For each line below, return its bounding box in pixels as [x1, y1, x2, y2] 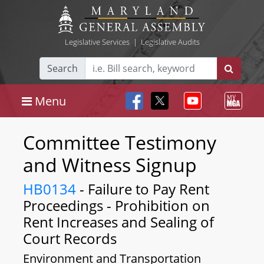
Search [47, 62, 78, 75]
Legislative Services [64, 37, 130, 47]
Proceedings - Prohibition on [23, 196, 210, 215]
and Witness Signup [23, 152, 197, 177]
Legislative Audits [140, 37, 200, 47]
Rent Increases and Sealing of [23, 212, 214, 232]
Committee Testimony [23, 130, 216, 155]
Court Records [23, 229, 117, 248]
